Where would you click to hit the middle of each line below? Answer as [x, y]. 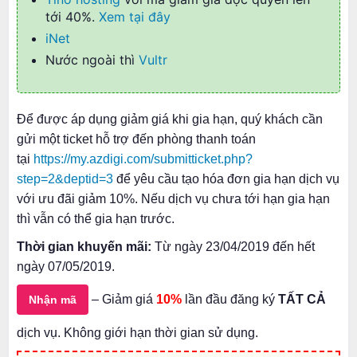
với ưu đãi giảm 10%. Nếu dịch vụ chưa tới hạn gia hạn [173, 199]
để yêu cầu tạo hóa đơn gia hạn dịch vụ [226, 179]
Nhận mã [53, 300]
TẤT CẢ [302, 299]
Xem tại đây [135, 17]
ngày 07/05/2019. [66, 267]
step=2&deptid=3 [65, 179]
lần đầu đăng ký [230, 299]
